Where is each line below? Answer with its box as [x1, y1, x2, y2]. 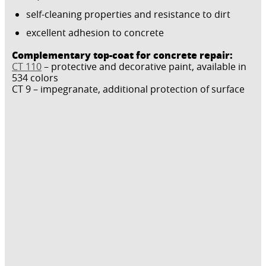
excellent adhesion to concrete [26, 26, 164, 39]
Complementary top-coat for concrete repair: [12, 48, 233, 62]
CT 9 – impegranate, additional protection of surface [12, 83, 245, 96]
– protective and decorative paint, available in [42, 60, 246, 73]
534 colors [12, 71, 58, 84]
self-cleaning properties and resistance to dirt [26, 8, 230, 21]
